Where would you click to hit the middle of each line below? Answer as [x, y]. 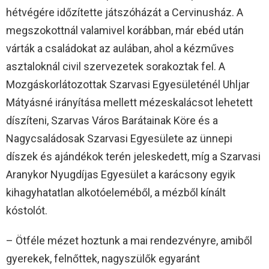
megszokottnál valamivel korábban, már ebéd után [125, 31]
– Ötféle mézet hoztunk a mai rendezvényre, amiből [129, 241]
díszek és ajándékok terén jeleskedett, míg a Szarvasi [133, 157]
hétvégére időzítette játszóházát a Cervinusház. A [125, 13]
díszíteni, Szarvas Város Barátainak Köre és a [112, 121]
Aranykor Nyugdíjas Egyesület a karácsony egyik [121, 175]
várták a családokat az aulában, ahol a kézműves [120, 49]
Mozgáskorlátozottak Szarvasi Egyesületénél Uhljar [128, 85]
